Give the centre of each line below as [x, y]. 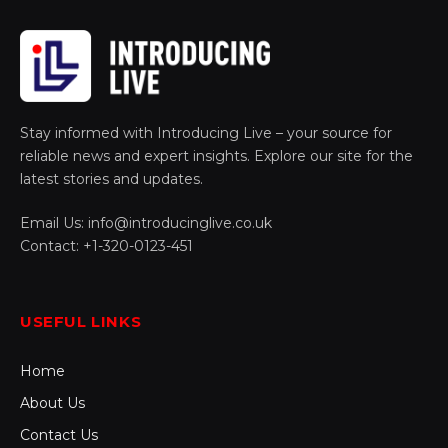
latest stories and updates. [111, 178]
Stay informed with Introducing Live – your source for [206, 132]
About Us [52, 402]
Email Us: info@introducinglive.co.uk [146, 222]
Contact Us [59, 434]
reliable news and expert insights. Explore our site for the [216, 155]
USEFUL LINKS [81, 321]
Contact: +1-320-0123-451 [106, 245]
